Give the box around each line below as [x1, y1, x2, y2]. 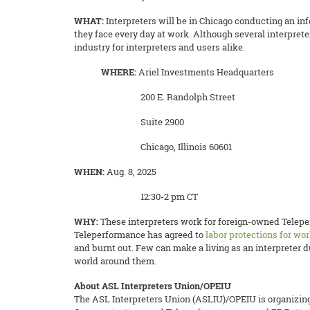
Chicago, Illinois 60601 [74, 140, 232, 153]
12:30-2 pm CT [74, 190, 198, 203]
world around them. [74, 255, 156, 267]
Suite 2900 [74, 116, 184, 128]
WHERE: [101, 66, 136, 78]
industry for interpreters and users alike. [74, 41, 245, 53]
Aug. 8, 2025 [104, 165, 156, 178]
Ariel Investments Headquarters [136, 66, 274, 78]
